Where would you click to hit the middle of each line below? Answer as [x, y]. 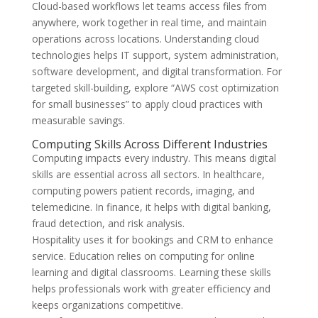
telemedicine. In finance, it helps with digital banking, [151, 207]
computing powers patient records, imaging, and [143, 190]
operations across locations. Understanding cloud [145, 38]
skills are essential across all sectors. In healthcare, [148, 174]
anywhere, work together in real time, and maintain [149, 22]
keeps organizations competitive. [107, 305]
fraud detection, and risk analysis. [108, 223]
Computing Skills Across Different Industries [149, 144]
